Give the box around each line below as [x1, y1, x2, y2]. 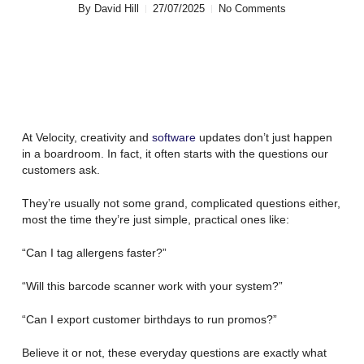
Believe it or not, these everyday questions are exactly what [21, 346, 327, 359]
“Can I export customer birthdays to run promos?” [21, 313, 277, 326]
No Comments [218, 2, 286, 15]
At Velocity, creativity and [21, 131, 152, 144]
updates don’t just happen [195, 131, 332, 144]
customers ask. [21, 163, 103, 176]
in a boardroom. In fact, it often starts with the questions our [21, 147, 328, 160]
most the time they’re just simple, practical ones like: [21, 213, 289, 226]
